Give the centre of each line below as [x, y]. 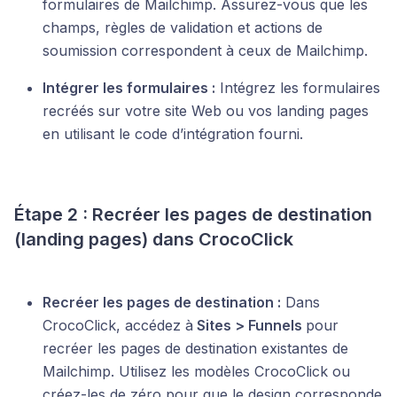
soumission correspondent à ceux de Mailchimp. [205, 50]
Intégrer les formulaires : [129, 87]
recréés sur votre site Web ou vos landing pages [206, 110]
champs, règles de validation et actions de [183, 27]
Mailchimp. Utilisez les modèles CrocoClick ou [196, 371]
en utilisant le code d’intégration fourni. [173, 133]
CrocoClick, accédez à [118, 325]
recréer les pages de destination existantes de [195, 348]
